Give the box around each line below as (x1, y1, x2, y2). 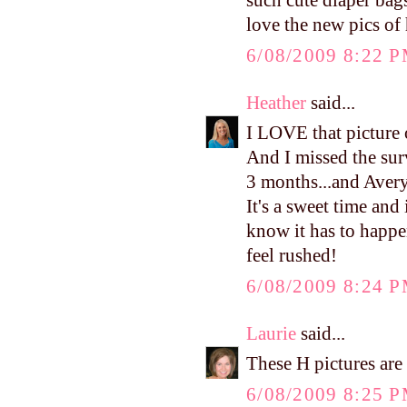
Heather (246, 92, 306, 113)
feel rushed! (246, 245, 337, 266)
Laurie (246, 323, 296, 343)
